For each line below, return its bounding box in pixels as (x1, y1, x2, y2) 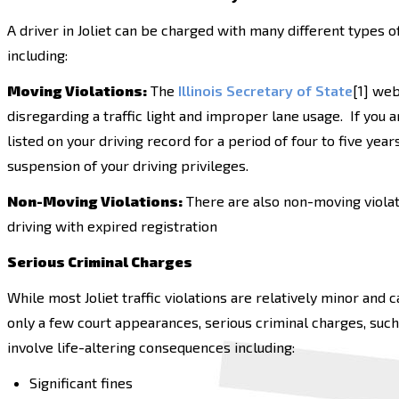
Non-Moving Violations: (7, 192, 183, 209)
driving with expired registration (7, 217, 217, 234)
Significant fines (29, 374, 133, 391)
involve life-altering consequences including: (7, 338, 298, 355)
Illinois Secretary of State (178, 82, 353, 99)
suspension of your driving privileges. (7, 157, 248, 174)
